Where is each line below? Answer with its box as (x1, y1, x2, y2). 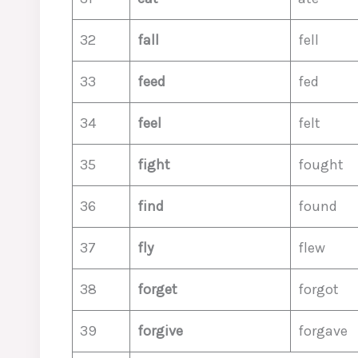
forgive (137, 322, 183, 340)
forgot (298, 280, 339, 298)
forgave (298, 322, 348, 340)
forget (137, 280, 177, 298)
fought (298, 156, 344, 173)
